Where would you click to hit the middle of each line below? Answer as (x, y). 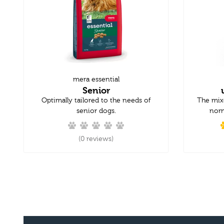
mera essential (96, 79)
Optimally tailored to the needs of (96, 100)
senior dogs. (96, 111)
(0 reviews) (96, 139)
